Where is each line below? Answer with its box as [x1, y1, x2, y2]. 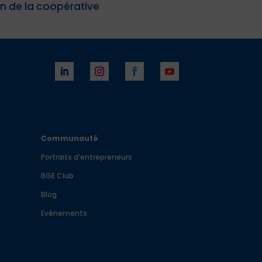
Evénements [41, 208, 88, 218]
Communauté [41, 133, 99, 143]
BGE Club [41, 170, 74, 181]
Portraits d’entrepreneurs [41, 151, 133, 162]
